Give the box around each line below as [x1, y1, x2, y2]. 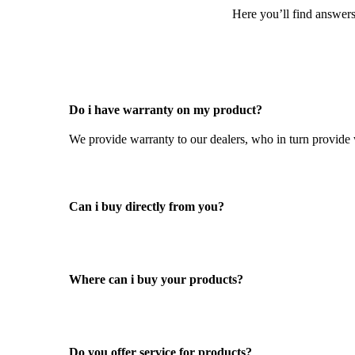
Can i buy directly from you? [69, 200, 224, 214]
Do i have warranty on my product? [69, 103, 262, 117]
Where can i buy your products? [69, 273, 243, 287]
